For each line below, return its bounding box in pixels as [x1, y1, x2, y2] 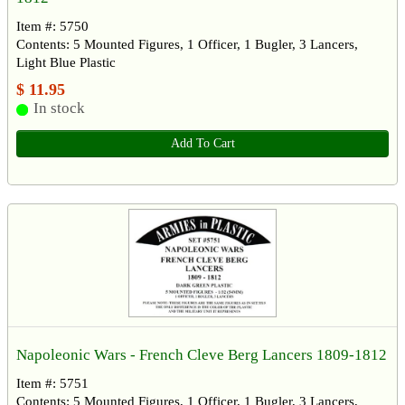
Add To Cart [170, 137, 235, 151]
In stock [33, 99, 85, 118]
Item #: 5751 [16, 375, 89, 391]
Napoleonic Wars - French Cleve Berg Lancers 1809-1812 [16, 345, 387, 363]
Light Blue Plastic [16, 55, 116, 71]
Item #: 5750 [16, 19, 89, 34]
